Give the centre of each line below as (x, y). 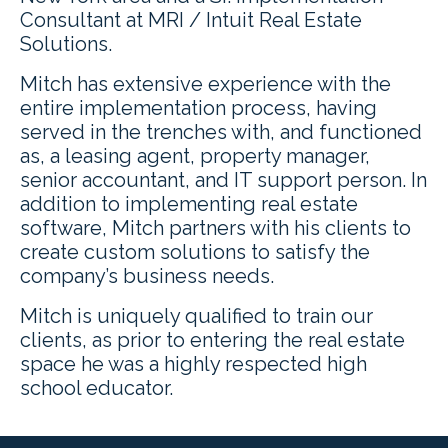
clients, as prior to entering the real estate (212, 340)
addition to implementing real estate (189, 204)
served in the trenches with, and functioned (221, 132)
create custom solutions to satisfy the (195, 252)
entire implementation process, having (198, 108)
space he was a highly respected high (193, 364)
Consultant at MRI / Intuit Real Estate (191, 20)
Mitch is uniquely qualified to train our (196, 316)
